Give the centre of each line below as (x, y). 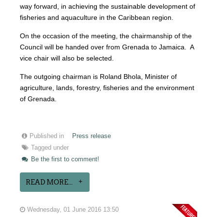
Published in (47, 136)
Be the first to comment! (64, 159)
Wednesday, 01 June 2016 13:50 (72, 209)
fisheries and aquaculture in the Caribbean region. (97, 17)
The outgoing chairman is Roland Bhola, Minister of (99, 76)
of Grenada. (39, 99)
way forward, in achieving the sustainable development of (108, 6)
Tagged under (50, 147)
